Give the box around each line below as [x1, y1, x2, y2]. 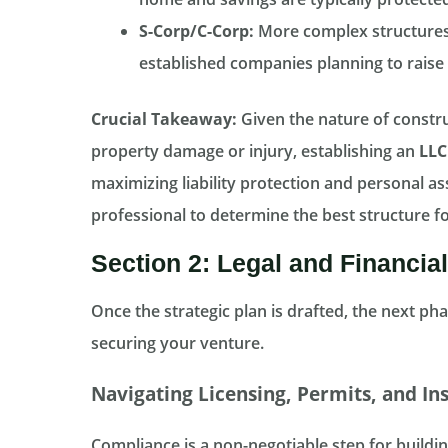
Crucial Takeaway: [90, 108, 237, 131]
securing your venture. [90, 332, 264, 355]
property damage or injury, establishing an [90, 140, 419, 163]
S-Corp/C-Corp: [138, 20, 254, 43]
